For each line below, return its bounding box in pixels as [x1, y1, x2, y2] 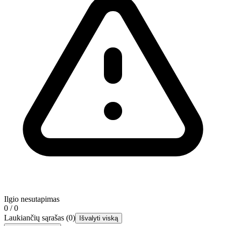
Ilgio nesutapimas [4, 195, 60, 204]
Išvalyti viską [79, 214, 118, 222]
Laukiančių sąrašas [4, 213, 64, 222]
